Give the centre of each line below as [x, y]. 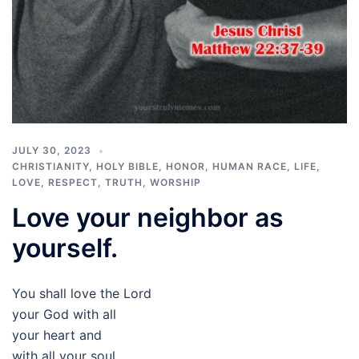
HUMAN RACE [250, 166]
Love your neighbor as [148, 218]
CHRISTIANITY [50, 166]
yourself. [65, 248]
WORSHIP [175, 182]
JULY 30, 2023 [52, 150]
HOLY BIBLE [127, 166]
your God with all [64, 314]
